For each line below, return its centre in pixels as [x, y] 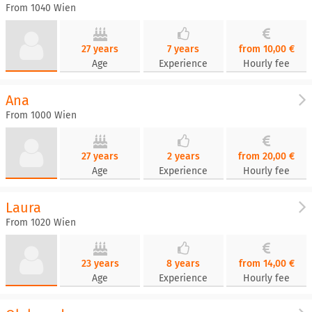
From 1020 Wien [41, 223]
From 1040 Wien [41, 8]
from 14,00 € [266, 264]
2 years [183, 156]
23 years [100, 264]
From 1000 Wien [41, 115]
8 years [184, 264]
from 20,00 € [267, 156]
